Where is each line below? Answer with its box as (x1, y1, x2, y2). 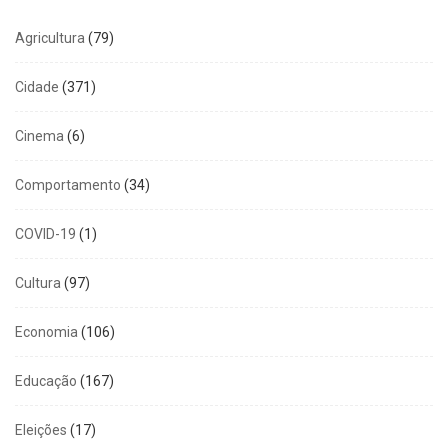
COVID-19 (15, 226, 76, 243)
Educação (15, 373, 77, 390)
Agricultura (15, 30, 85, 47)
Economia (15, 324, 78, 341)
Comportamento (15, 177, 121, 194)
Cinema (15, 128, 64, 145)
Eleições (15, 422, 67, 439)
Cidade (15, 79, 59, 96)
